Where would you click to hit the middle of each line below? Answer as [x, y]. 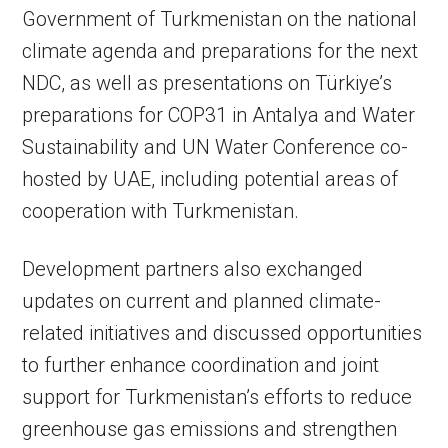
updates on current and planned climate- [202, 301]
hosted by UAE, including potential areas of [210, 179]
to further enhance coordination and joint [201, 365]
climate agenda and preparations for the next [220, 51]
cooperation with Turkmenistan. [161, 211]
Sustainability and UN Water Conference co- [215, 147]
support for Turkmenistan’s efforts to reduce [217, 397]
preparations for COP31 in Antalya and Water [219, 115]
